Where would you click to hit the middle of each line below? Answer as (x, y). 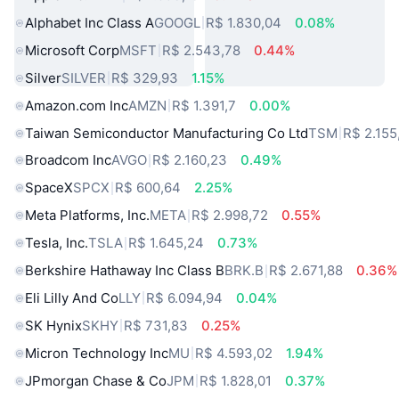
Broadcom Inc (68, 160)
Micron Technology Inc (97, 353)
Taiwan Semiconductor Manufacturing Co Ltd (167, 133)
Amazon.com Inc (77, 105)
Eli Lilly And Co (72, 297)
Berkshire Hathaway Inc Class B (125, 271)
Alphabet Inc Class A (90, 22)
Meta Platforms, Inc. (87, 216)
